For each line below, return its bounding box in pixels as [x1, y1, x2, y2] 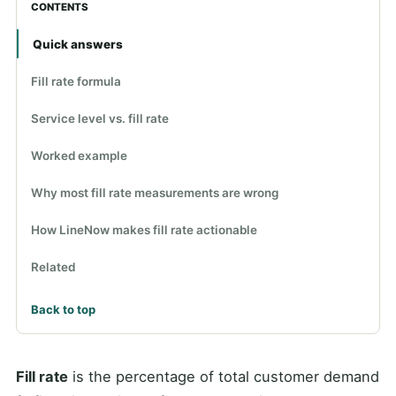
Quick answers [33, 36, 123, 51]
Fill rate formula [31, 73, 121, 88]
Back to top [31, 301, 95, 316]
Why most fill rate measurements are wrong [31, 185, 278, 200]
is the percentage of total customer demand [68, 367, 379, 385]
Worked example [31, 148, 127, 163]
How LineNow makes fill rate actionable [31, 222, 257, 237]
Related [31, 259, 75, 274]
